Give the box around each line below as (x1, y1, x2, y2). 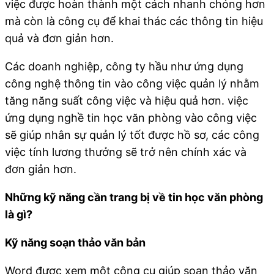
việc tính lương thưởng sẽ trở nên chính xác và (5, 145, 246, 158)
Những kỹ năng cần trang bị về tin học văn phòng (5, 190, 263, 204)
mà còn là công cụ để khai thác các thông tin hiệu (5, 14, 263, 28)
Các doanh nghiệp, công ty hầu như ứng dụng (5, 59, 243, 73)
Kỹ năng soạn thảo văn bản (5, 235, 146, 249)
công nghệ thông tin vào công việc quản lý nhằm (5, 76, 259, 90)
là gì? (5, 207, 32, 221)
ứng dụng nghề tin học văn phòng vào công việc (5, 111, 257, 124)
